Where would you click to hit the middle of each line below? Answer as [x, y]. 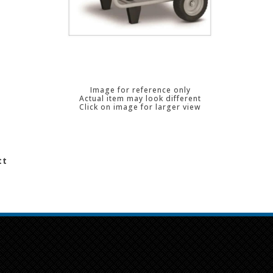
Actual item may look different [140, 98]
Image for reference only [140, 90]
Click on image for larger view [140, 107]
